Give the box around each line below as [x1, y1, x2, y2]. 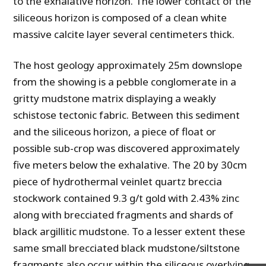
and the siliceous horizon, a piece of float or [13, 125, 217, 139]
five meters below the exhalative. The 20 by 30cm [13, 158, 248, 172]
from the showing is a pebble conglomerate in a [13, 75, 237, 89]
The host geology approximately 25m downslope [13, 58, 243, 72]
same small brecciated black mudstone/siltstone [13, 241, 240, 255]
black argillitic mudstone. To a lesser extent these [13, 224, 246, 239]
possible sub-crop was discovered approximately [13, 141, 240, 156]
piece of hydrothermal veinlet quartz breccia [13, 175, 223, 189]
